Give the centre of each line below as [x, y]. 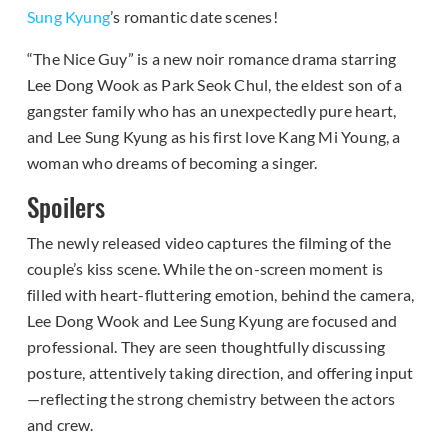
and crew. [60, 425]
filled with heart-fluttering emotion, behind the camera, [221, 295]
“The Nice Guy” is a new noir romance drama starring [212, 59]
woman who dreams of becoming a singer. [172, 163]
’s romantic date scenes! [194, 17]
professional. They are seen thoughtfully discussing [206, 347]
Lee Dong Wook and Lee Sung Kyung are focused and [212, 321]
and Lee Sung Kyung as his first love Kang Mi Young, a [214, 137]
